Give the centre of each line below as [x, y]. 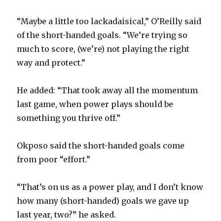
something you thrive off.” [69, 118]
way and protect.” [51, 62]
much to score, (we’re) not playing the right [103, 49]
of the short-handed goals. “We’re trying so [102, 35]
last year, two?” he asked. [67, 214]
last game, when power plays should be [95, 104]
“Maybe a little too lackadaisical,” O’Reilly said [109, 21]
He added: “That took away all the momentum [108, 90]
